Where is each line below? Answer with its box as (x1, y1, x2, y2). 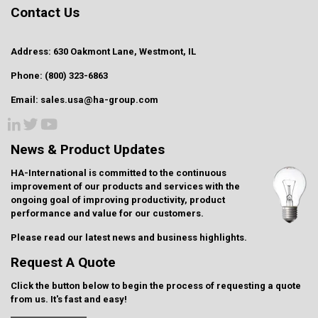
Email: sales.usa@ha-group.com (11, 94, 158, 106)
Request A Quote (11, 254, 116, 271)
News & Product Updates (11, 141, 165, 158)
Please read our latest (11, 232, 112, 243)
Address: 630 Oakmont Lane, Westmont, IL (11, 46, 196, 57)
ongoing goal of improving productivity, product (11, 194, 225, 206)
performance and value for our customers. (11, 208, 204, 219)
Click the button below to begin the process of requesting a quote (11, 280, 301, 292)
